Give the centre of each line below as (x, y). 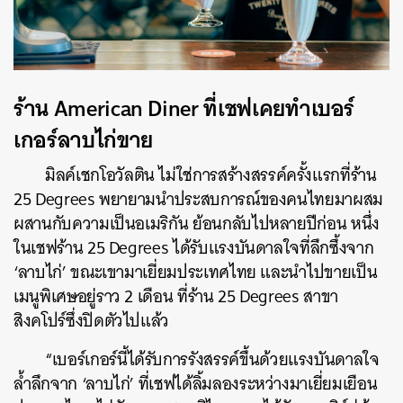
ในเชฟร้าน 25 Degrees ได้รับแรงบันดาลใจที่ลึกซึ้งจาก (194, 247)
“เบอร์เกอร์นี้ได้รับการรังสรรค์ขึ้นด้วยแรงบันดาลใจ (212, 359)
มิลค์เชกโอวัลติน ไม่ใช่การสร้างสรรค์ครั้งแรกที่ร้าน (211, 175)
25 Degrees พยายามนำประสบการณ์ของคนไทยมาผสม (198, 199)
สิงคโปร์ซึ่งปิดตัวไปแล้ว (92, 320)
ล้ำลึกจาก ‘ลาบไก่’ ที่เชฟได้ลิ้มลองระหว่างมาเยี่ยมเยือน (196, 383)
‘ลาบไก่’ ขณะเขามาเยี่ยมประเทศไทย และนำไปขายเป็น (196, 272)
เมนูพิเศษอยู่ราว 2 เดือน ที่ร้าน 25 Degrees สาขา (176, 296)
